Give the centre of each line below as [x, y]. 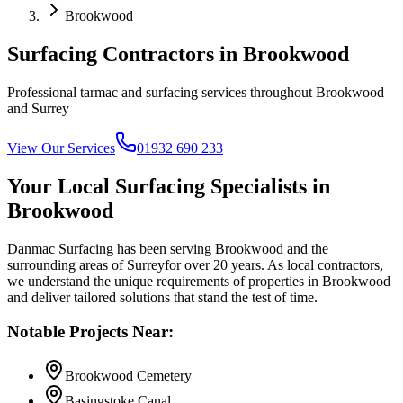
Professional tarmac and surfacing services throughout [161, 92]
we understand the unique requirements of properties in [165, 281]
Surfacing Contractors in [125, 54]
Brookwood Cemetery [128, 376]
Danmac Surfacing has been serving [111, 248]
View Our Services [61, 148]
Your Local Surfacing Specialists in [169, 186]
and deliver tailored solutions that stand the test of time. [162, 297]
